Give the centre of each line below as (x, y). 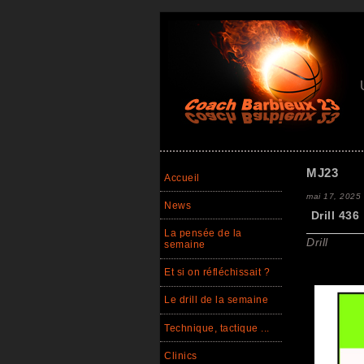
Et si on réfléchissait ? (217, 273)
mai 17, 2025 (334, 196)
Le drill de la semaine (216, 300)
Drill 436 (335, 216)
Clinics (181, 355)
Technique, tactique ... (217, 328)
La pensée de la (203, 233)
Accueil (182, 178)
